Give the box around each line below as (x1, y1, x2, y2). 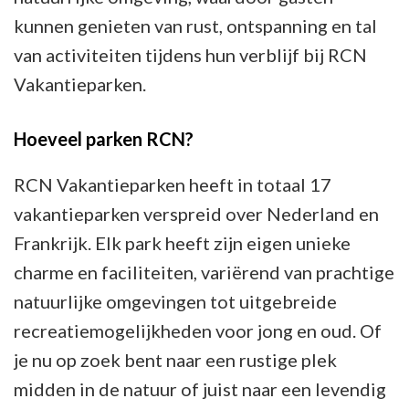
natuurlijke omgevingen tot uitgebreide (14, 290, 337, 313)
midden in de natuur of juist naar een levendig (14, 378, 386, 401)
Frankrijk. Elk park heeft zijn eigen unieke (14, 232, 351, 255)
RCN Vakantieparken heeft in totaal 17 (14, 173, 331, 196)
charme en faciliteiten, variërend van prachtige (14, 261, 394, 284)
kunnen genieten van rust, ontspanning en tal (14, 15, 377, 37)
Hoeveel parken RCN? (14, 128, 194, 151)
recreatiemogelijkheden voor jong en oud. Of (14, 320, 382, 342)
